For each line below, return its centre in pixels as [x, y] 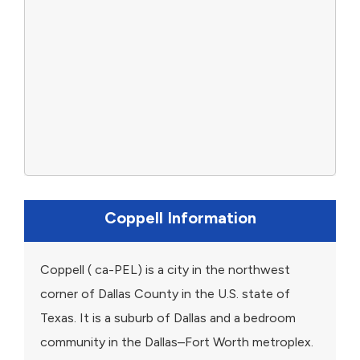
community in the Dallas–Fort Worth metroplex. [177, 342]
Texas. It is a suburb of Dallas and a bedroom [168, 318]
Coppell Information [180, 218]
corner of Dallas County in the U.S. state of [165, 294]
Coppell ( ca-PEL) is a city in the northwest [165, 270]
